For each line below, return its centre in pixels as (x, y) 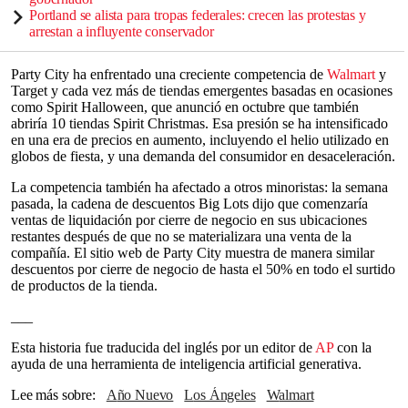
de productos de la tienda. (84, 286)
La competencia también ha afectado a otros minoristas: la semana (199, 187)
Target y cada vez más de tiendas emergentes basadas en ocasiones (202, 91)
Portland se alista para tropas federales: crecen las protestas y (198, 15)
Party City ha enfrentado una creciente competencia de (169, 74)
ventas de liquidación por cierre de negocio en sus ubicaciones (189, 220)
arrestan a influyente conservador (122, 31)
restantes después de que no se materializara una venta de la (181, 236)
